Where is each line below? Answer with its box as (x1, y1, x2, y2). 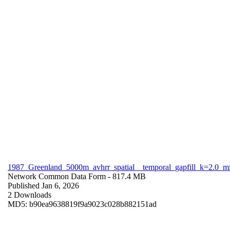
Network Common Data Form (8, 171, 106, 181)
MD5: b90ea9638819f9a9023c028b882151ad (8, 199, 157, 208)
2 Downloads (8, 190, 51, 199)
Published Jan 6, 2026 (8, 181, 79, 190)
